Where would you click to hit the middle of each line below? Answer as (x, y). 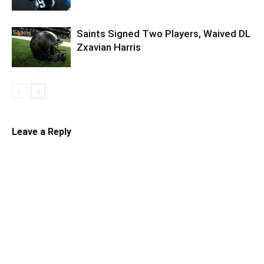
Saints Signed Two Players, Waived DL (164, 33)
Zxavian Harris (109, 47)
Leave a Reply (42, 131)
